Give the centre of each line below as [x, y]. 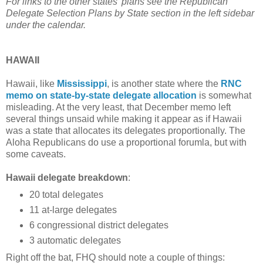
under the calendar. [46, 25]
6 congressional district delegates [99, 225]
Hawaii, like [31, 83]
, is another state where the [164, 83]
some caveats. [36, 154]
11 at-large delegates [73, 210]
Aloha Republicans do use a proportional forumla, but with [126, 142]
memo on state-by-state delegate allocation [101, 95]
